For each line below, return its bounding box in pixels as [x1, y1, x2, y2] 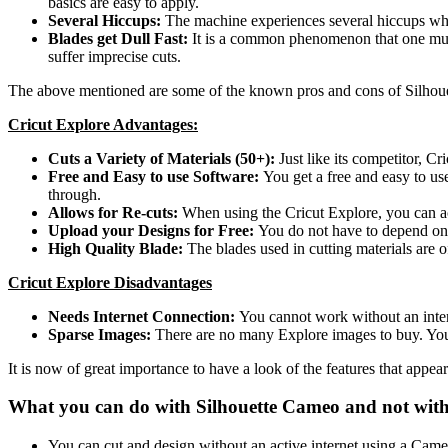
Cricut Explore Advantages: [8, 115, 198, 133]
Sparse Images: [48, 325, 155, 343]
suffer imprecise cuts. [48, 47, 181, 65]
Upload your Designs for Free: [48, 221, 258, 239]
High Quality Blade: [48, 239, 187, 257]
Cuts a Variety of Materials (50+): [48, 149, 279, 167]
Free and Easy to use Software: [48, 167, 263, 185]
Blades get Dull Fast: [48, 29, 192, 47]
